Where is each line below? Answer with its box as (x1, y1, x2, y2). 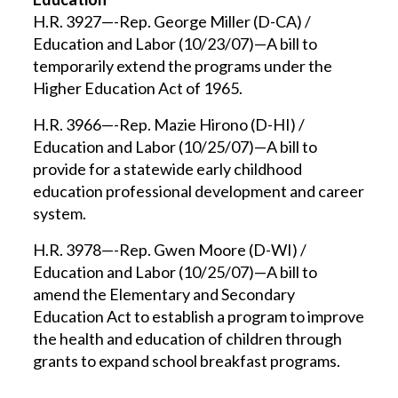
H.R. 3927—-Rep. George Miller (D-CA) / (33, 12, 312, 31)
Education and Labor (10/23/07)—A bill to (33, 34, 318, 53)
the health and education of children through (33, 329, 343, 348)
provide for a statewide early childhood (33, 159, 303, 179)
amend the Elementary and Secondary (33, 284, 296, 304)
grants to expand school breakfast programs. (33, 351, 341, 370)
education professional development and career (33, 181, 365, 201)
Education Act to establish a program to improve (33, 306, 365, 326)
